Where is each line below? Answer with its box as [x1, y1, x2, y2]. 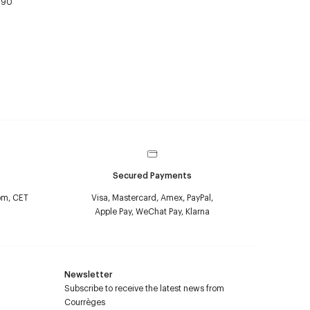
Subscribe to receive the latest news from [64, 282, 224, 293]
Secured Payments [113, 170, 192, 181]
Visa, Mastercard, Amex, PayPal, [91, 192, 213, 203]
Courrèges [64, 296, 105, 307]
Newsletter [64, 268, 113, 280]
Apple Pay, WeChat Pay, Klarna [95, 206, 210, 217]
